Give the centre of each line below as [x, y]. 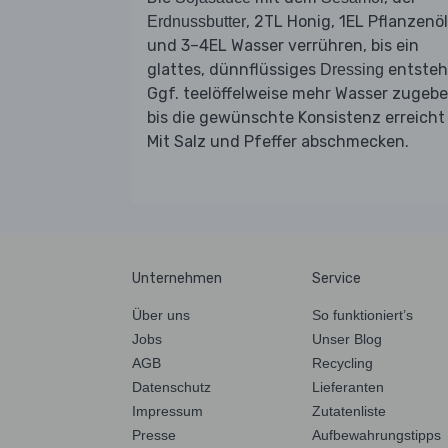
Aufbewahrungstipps [376, 434]
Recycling [342, 362]
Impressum [167, 410]
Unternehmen [177, 278]
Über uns [161, 314]
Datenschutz [171, 386]
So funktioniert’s [362, 314]
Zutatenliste [349, 410]
